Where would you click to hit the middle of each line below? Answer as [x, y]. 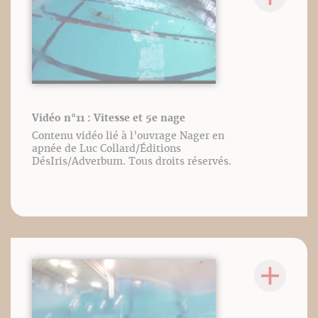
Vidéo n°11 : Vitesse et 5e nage [109, 118]
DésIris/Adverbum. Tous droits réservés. [132, 161]
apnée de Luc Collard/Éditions [106, 148]
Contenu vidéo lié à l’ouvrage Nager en [128, 136]
